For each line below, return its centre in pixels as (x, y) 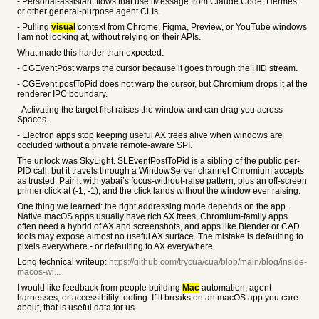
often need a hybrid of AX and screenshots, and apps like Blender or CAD (158, 226)
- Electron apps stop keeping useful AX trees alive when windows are (150, 135)
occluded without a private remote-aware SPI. (105, 145)
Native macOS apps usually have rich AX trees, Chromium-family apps (152, 216)
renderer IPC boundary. (62, 94)
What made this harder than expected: (90, 53)
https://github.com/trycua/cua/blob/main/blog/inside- (208, 262)
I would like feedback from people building (100, 288)
